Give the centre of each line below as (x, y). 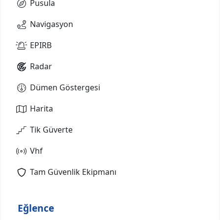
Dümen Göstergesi (65, 87)
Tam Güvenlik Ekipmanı (73, 172)
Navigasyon (52, 24)
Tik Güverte (51, 129)
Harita (41, 108)
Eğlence (36, 208)
